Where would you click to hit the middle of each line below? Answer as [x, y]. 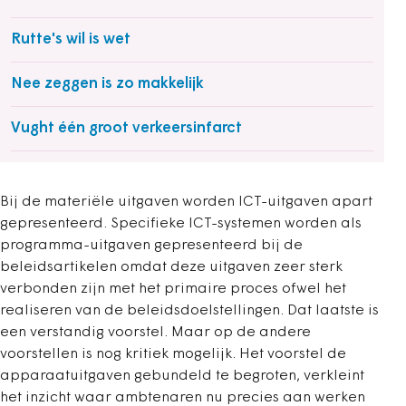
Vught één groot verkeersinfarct [126, 128]
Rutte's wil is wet [71, 39]
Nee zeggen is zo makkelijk [107, 84]
